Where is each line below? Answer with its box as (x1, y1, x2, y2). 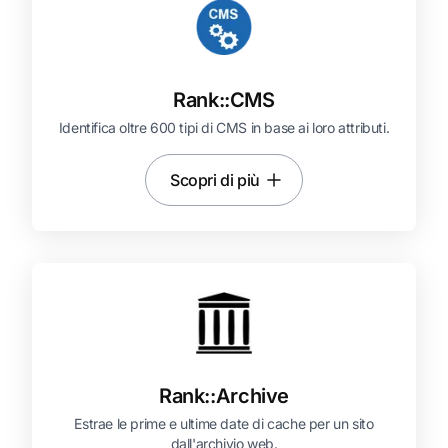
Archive (215, 384, 289, 408)
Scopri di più (170, 170, 260, 190)
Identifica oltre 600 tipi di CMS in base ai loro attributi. (58, 119, 390, 136)
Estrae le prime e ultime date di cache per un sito (74, 415, 374, 432)
